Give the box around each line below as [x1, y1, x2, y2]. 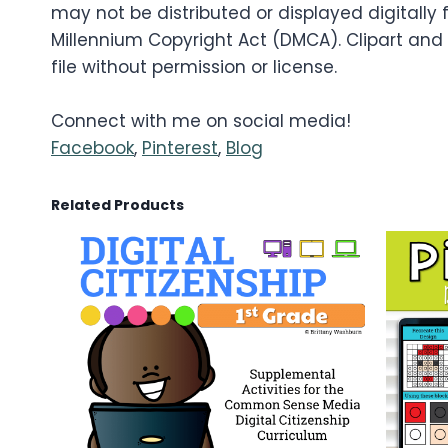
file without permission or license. [51, 55, 337, 80]
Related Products [51, 195, 184, 216]
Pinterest [142, 136, 218, 161]
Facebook [51, 136, 134, 161]
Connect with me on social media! [51, 109, 351, 134]
